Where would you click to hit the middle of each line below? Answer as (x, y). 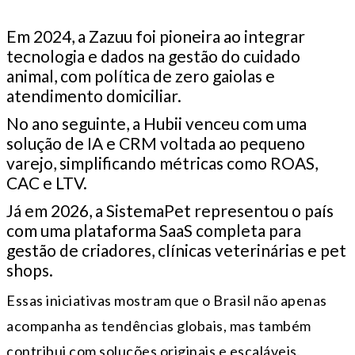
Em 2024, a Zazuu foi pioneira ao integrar (156, 36)
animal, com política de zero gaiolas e (141, 76)
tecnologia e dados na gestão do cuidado (153, 56)
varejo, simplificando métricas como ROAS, (162, 163)
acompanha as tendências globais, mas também (159, 326)
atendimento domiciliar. (94, 96)
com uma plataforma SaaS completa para (154, 231)
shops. (30, 270)
